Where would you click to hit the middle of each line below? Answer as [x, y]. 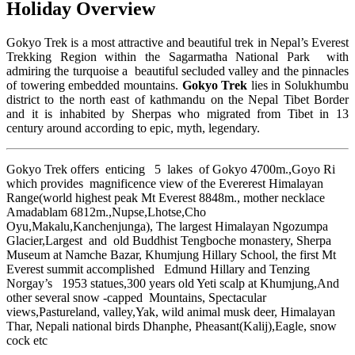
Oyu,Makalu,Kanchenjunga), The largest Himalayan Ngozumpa [167, 226]
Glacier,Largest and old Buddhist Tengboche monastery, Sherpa [169, 240]
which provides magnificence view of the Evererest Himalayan [165, 183]
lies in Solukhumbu [298, 85]
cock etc [27, 340]
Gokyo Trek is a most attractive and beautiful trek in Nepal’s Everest [177, 42]
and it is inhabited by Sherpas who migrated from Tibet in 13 [177, 113]
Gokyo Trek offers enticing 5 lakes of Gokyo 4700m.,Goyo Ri [172, 169]
